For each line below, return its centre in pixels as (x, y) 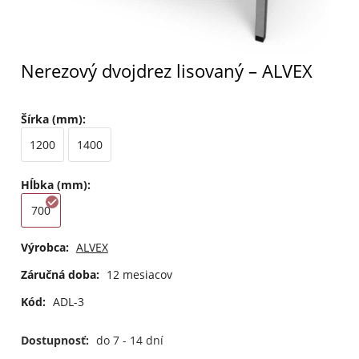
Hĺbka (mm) (54, 184)
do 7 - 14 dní (129, 341)
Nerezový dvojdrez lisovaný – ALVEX (166, 71)
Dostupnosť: (56, 341)
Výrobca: (44, 248)
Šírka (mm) (51, 119)
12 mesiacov (139, 275)
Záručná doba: (60, 275)
